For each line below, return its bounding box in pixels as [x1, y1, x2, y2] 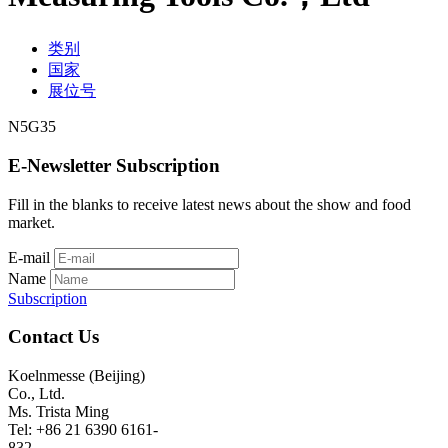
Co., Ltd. [8, 384, 65, 402]
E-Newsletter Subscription [8, 154, 220, 176]
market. [8, 213, 55, 231]
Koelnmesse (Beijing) [8, 366, 145, 384]
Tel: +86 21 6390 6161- [8, 420, 158, 438]
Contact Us [8, 326, 99, 348]
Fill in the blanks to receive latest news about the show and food [8, 195, 411, 213]
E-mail [8, 248, 50, 266]
